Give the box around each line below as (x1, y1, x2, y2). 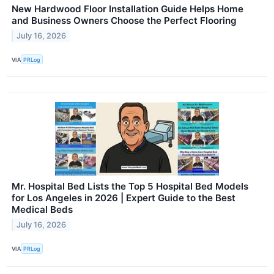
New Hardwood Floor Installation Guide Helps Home (12, 3, 243, 15)
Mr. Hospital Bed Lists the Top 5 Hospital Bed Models (12, 180, 248, 193)
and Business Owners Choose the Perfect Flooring (12, 15, 237, 27)
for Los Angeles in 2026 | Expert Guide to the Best (12, 192, 235, 204)
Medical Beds (12, 204, 73, 216)
